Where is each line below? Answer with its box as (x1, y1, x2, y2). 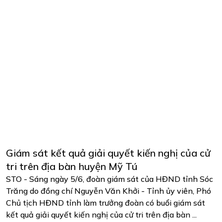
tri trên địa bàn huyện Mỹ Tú (6, 160, 137, 172)
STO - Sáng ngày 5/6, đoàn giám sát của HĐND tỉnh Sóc (6, 173, 213, 184)
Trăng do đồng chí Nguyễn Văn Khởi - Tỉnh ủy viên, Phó (6, 185, 211, 196)
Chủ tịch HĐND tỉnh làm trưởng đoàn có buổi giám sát (6, 197, 205, 208)
